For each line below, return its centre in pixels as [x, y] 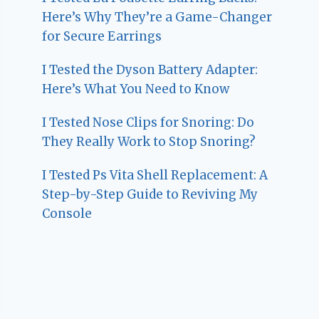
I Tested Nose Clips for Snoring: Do [148, 122]
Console [67, 213]
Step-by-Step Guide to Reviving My [150, 194]
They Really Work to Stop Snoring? [149, 141]
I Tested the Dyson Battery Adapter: [150, 69]
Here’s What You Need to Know [136, 89]
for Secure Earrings [102, 36]
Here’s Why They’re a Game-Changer [157, 17]
